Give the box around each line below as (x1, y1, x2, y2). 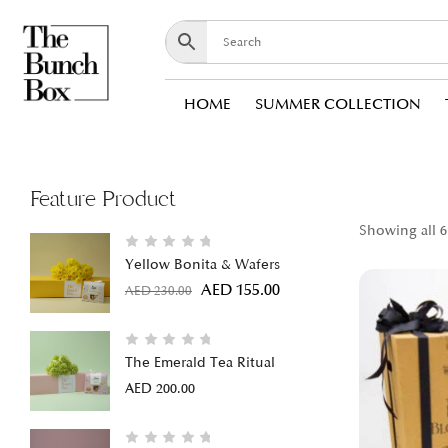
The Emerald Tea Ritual (125, 353, 275, 371)
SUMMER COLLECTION (254, 95, 421, 114)
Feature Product (30, 184, 177, 214)
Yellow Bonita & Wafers (125, 255, 280, 273)
